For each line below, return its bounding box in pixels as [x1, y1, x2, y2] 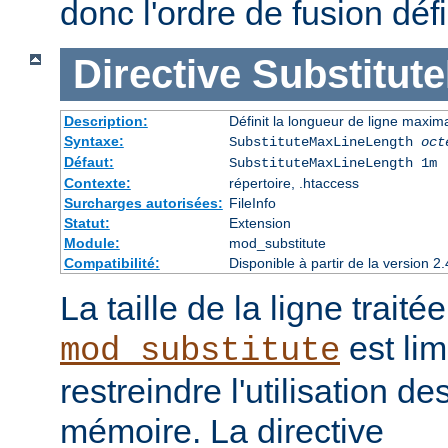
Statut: [63, 214, 110, 231]
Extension [228, 214, 291, 231]
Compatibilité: [63, 254, 160, 271]
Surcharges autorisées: [63, 194, 223, 211]
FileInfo [228, 194, 276, 211]
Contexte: [63, 174, 131, 191]
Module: [63, 234, 120, 251]
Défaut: [63, 153, 114, 170]
